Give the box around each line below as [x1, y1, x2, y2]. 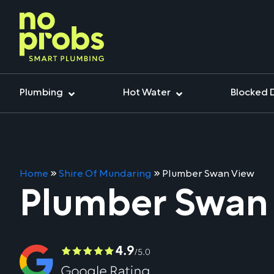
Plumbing [20, 85, 63, 99]
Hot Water [123, 85, 171, 99]
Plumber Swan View [162, 167, 254, 181]
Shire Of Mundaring [59, 167, 152, 181]
